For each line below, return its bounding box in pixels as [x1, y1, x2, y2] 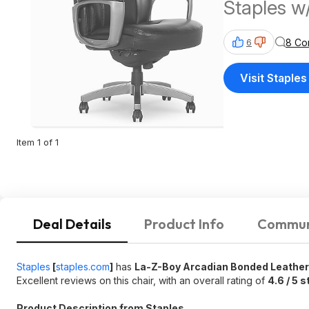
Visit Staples [240, 71, 307, 85]
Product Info [144, 215, 224, 232]
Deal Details [33, 215, 111, 232]
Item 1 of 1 [17, 137, 59, 148]
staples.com [56, 261, 110, 272]
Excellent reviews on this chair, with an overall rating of [17, 275, 268, 286]
